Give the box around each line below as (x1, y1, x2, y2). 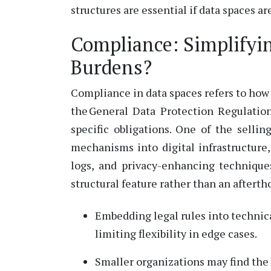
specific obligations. (71, 121, 171, 136)
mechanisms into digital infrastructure (71, 139, 268, 154)
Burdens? (71, 54, 152, 80)
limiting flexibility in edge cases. (95, 226, 257, 241)
